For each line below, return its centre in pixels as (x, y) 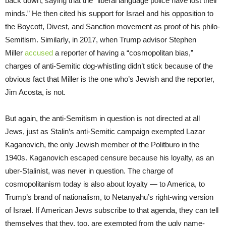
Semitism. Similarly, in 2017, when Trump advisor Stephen (101, 39)
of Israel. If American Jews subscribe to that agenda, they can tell (112, 210)
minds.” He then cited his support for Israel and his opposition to (109, 13)
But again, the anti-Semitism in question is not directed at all (102, 118)
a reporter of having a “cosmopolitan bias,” (123, 52)
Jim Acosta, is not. (36, 92)
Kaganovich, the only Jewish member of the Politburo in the (102, 144)
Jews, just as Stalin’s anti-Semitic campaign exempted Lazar (105, 131)
